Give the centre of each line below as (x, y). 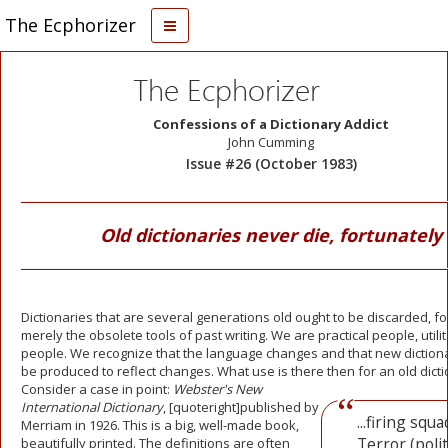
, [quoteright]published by (241, 407)
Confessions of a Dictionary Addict (271, 124)
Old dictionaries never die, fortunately (271, 235)
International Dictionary (92, 407)
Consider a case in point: (97, 389)
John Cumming (271, 142)
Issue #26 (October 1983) (271, 163)
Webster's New (217, 389)
